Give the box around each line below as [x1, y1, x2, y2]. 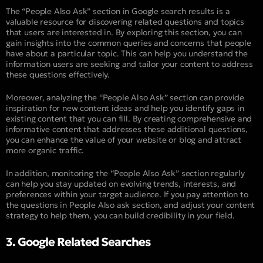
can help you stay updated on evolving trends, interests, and [6, 178, 237, 189]
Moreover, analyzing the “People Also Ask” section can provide [6, 92, 245, 103]
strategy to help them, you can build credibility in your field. [6, 210, 235, 221]
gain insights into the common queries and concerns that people [6, 37, 251, 48]
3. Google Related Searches [6, 234, 150, 249]
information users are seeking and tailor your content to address [6, 58, 253, 69]
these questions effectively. [6, 69, 110, 80]
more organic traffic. [6, 144, 85, 156]
